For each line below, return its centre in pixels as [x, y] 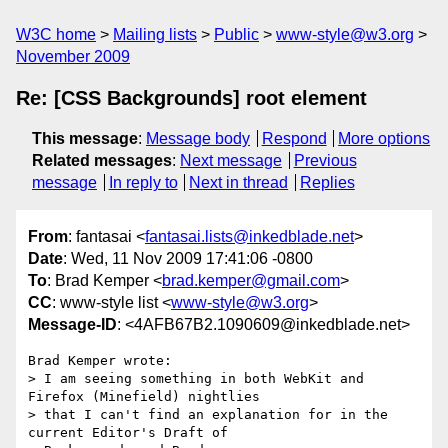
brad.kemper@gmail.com [251, 281]
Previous [325, 160]
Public [236, 34]
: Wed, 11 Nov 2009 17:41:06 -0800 [188, 259]
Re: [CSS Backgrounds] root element [191, 98]
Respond [294, 138]
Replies [327, 182]
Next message [231, 160]
